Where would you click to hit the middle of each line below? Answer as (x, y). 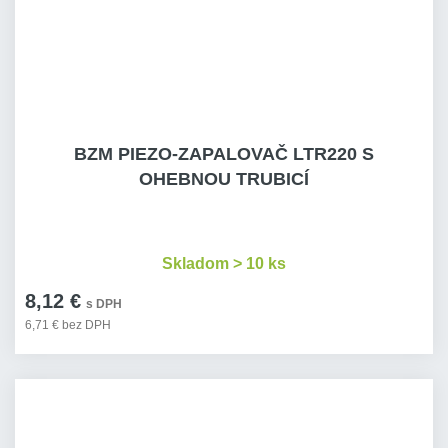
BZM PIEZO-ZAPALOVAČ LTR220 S (224, 154)
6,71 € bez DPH (68, 325)
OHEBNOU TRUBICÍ (224, 179)
